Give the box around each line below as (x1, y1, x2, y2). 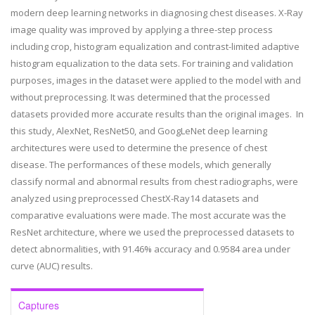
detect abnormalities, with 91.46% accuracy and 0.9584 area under (11, 243, 290, 255)
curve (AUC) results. (11, 259, 93, 272)
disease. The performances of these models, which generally (11, 158, 271, 171)
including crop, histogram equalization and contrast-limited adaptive (11, 40, 300, 53)
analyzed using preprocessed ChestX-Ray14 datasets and (11, 192, 259, 205)
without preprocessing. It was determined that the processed (11, 91, 270, 103)
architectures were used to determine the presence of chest (11, 141, 267, 154)
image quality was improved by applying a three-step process (11, 23, 273, 36)
